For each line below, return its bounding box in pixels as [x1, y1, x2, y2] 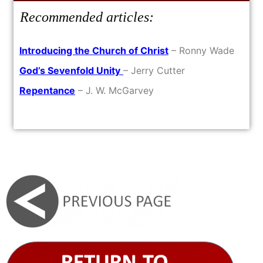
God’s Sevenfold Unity [19, 65, 120, 76]
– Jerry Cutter [123, 65, 185, 76]
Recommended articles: [16, 9, 154, 25]
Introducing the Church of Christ [19, 45, 168, 56]
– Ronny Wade [168, 45, 234, 56]
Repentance [19, 85, 75, 96]
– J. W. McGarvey [75, 85, 154, 96]
